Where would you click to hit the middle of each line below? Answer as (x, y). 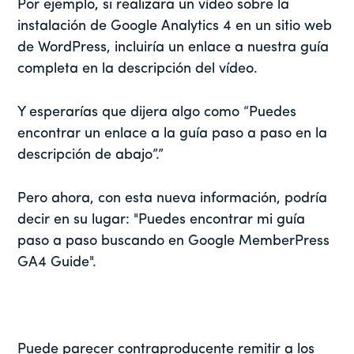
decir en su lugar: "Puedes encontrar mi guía (162, 220)
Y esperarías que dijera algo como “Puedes (157, 112)
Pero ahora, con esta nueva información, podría (173, 198)
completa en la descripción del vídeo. (138, 69)
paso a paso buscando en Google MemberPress (174, 241)
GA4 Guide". (59, 262)
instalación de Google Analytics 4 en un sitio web (175, 26)
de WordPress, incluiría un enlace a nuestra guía (173, 47)
